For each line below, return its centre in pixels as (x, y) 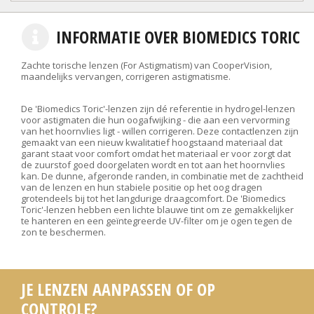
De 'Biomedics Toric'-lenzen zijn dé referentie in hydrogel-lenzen (158, 109)
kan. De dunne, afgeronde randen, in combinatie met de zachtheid (162, 176)
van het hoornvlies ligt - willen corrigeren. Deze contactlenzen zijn (160, 131)
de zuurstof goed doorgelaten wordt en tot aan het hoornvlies (153, 165)
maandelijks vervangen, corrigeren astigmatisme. (126, 76)
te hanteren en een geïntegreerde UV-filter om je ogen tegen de (157, 221)
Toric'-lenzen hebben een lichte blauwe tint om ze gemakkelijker (157, 210)
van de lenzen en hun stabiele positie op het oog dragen (142, 187)
